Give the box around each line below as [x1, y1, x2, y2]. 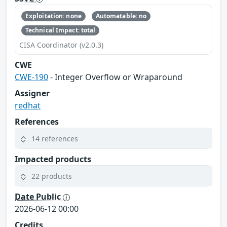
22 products [31, 171, 72, 181]
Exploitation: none [25, 11, 82, 20]
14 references [31, 133, 78, 143]
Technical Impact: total [25, 26, 96, 35]
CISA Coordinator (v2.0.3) [19, 40, 103, 50]
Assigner [15, 88, 50, 99]
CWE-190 [15, 71, 48, 83]
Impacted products [15, 154, 91, 165]
